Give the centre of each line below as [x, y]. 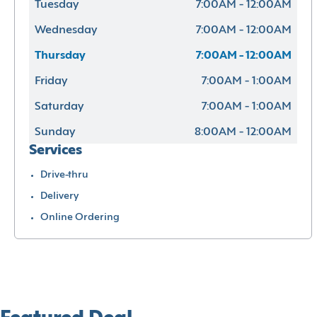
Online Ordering [80, 217]
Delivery [59, 196]
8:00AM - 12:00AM [243, 132]
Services [56, 150]
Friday [51, 81]
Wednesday [66, 30]
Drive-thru [64, 175]
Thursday [60, 56]
